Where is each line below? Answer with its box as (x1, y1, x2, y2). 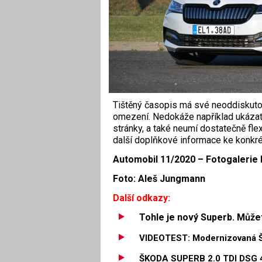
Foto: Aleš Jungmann (112, 173, 205, 184)
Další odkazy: (112, 192, 170, 204)
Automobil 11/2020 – (112, 154, 206, 166)
